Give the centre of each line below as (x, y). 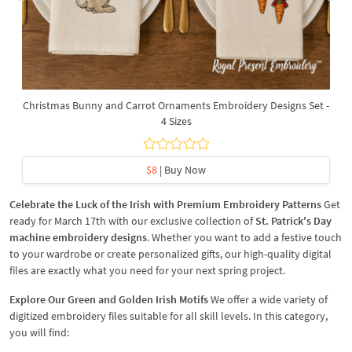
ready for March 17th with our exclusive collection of (132, 221)
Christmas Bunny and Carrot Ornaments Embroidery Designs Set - (176, 105)
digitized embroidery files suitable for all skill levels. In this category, (169, 316)
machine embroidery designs (78, 237)
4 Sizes (176, 121)
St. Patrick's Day (293, 221)
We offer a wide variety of (268, 299)
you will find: (39, 332)
